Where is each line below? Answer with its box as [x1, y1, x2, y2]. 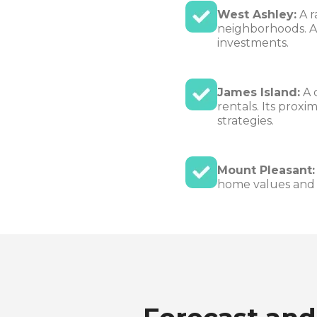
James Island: [217, 85, 300, 99]
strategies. [217, 113, 274, 127]
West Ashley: [217, 7, 296, 21]
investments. [217, 35, 289, 50]
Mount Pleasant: [217, 163, 315, 177]
